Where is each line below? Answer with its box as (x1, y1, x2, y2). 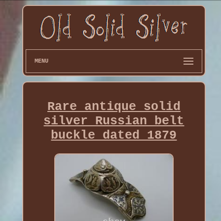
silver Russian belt (43, 113, 184, 128)
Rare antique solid (47, 99, 181, 114)
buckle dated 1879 (51, 128, 177, 143)
